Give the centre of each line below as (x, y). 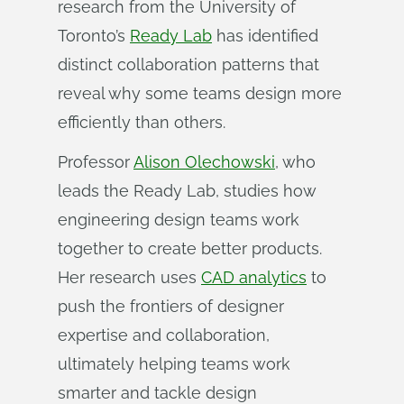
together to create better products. (190, 248)
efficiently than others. (142, 122)
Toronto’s (94, 36)
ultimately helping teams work (174, 364)
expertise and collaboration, (164, 335)
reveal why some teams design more (200, 93)
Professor (96, 162)
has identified (265, 36)
